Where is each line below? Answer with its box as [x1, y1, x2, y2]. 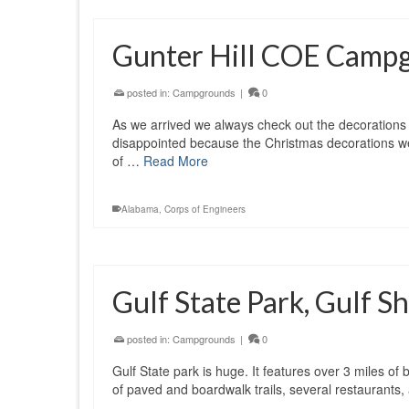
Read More [143, 152, 208, 170]
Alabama [121, 203, 159, 215]
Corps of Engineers [164, 203, 246, 215]
